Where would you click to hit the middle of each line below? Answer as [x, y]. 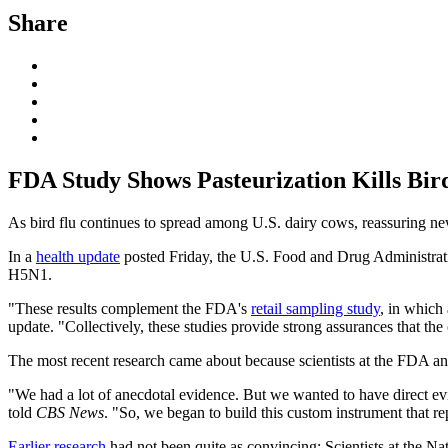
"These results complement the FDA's [129, 308]
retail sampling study [315, 308]
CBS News [70, 412]
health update [78, 256]
